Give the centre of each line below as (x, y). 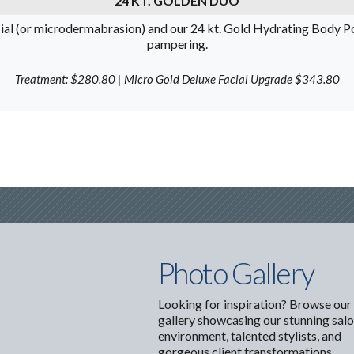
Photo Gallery (236, 273)
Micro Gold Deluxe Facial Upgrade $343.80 (230, 79)
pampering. (177, 44)
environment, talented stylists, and (249, 335)
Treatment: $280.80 (66, 79)
